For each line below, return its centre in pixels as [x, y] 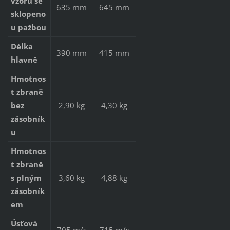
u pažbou [28, 27]
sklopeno [28, 14]
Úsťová [24, 223]
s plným [26, 177]
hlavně [24, 59]
